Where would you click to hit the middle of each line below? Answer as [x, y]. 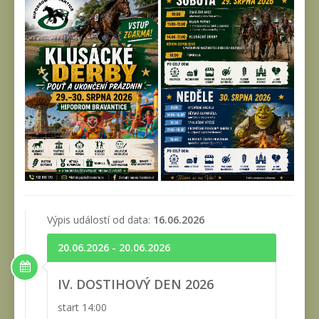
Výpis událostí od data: [100, 219]
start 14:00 [82, 307]
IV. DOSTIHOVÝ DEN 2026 [136, 284]
